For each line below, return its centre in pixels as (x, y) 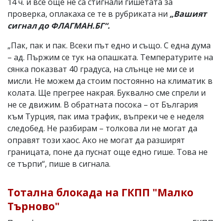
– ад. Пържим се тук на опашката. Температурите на (110, 57)
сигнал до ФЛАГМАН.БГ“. (59, 25)
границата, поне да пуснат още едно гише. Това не (108, 152)
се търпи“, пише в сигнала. (60, 164)
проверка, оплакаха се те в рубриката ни (89, 14)
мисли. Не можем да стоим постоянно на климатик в (110, 81)
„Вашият (188, 14)
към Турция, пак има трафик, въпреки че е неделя (106, 116)
